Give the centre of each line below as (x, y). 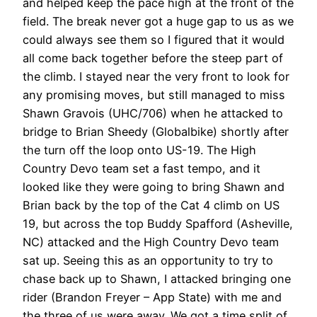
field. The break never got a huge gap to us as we (158, 21)
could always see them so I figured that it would (154, 39)
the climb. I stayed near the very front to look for (156, 76)
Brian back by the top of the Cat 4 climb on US (151, 205)
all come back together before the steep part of (153, 58)
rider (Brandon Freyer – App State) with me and (152, 297)
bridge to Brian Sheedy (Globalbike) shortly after (156, 131)
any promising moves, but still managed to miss (154, 94)
